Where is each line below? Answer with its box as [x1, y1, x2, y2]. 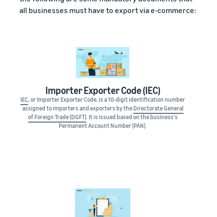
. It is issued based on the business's [86, 113, 178, 121]
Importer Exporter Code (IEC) [45, 85, 160, 96]
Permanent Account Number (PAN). [59, 122, 147, 130]
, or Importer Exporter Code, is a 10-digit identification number [28, 96, 185, 104]
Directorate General [133, 105, 184, 112]
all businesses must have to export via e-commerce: [19, 5, 196, 15]
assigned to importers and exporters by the [22, 105, 133, 112]
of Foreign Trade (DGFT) [28, 113, 86, 121]
